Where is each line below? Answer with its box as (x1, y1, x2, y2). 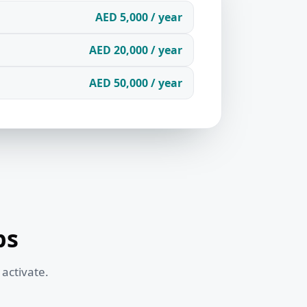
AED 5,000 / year (95, 9, 182, 25)
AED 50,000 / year (88, 75, 182, 90)
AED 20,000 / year (88, 42, 182, 58)
